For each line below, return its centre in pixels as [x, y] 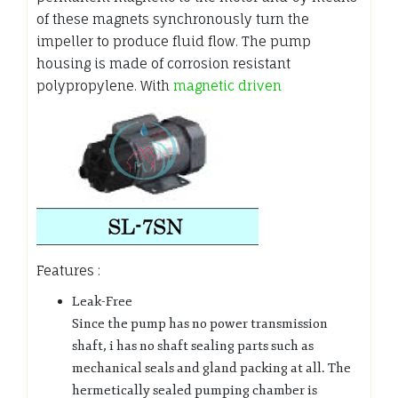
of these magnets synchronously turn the [173, 19]
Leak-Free [102, 301]
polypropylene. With [105, 85]
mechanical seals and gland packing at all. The [211, 368]
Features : [68, 270]
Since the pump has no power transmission [200, 323]
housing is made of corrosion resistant [163, 63]
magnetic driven [227, 85]
